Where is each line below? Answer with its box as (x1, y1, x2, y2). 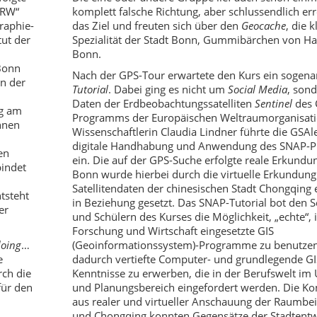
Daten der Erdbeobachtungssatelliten (71, 96, 255, 110)
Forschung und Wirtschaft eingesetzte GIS (71, 224, 274, 238)
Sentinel (254, 96, 295, 110)
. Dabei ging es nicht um (108, 82, 228, 96)
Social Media (227, 82, 287, 96)
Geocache (241, 18, 286, 33)
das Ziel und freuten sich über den (71, 18, 241, 33)
